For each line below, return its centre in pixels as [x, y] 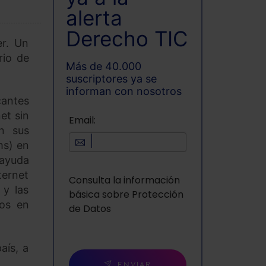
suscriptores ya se [111, 78]
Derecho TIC [126, 39]
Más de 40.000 [103, 66]
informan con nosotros [123, 91]
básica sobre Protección [126, 195]
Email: [82, 121]
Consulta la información [124, 180]
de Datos [90, 209]
